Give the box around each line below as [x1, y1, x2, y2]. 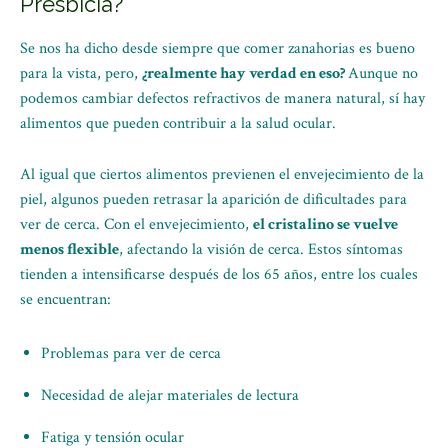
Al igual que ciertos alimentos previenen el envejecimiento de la [20, 164, 424, 185]
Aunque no [348, 63, 418, 84]
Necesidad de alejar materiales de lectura [41, 385, 299, 406]
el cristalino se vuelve [253, 214, 398, 235]
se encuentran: [20, 289, 111, 310]
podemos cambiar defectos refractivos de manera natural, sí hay [20, 88, 425, 109]
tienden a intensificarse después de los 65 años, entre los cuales [20, 264, 418, 285]
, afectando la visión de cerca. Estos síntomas [119, 239, 403, 260]
